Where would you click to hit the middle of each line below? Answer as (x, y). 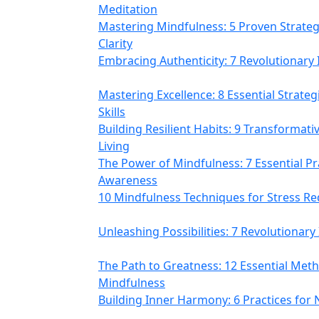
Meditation (128, 9)
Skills (112, 112)
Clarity (115, 43)
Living (114, 146)
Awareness (128, 180)
